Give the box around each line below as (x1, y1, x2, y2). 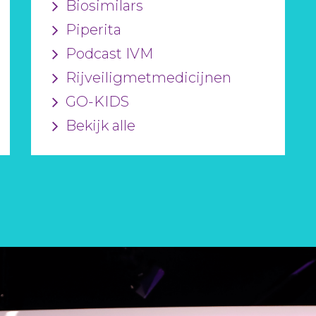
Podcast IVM (66, 45, 153, 62)
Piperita (66, 21, 121, 38)
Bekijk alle (66, 117, 135, 134)
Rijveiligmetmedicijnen (66, 69, 231, 86)
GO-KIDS (66, 93, 129, 110)
